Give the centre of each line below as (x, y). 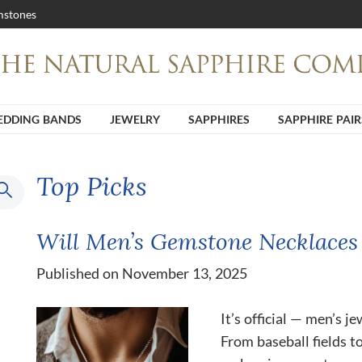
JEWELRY (135, 119)
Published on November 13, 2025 (142, 273)
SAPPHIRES (219, 119)
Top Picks (92, 185)
